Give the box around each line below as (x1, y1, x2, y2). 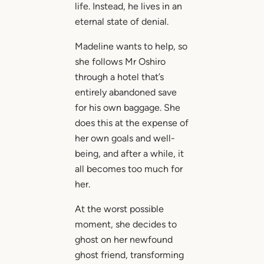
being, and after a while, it (74, 148, 184, 160)
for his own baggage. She (74, 102, 180, 114)
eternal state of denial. (74, 16, 169, 28)
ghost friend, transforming (74, 249, 184, 261)
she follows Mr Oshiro (74, 56, 166, 68)
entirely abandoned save (74, 87, 177, 98)
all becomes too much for (74, 163, 183, 175)
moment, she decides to (74, 219, 177, 230)
